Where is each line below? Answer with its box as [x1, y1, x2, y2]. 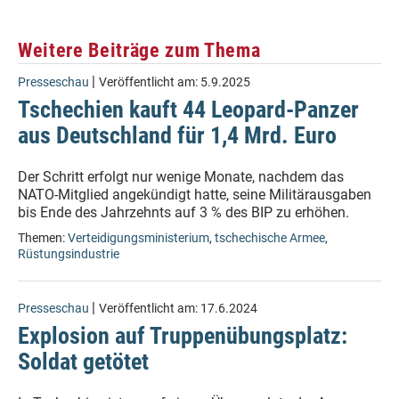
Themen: [18, 231, 68, 246]
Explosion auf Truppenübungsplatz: [18, 322, 347, 349]
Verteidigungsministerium [68, 231, 209, 246]
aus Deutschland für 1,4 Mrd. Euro [18, 122, 337, 149]
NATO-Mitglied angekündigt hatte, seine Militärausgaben [18, 186, 371, 203]
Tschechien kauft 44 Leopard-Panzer [18, 96, 359, 123]
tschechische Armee [215, 231, 325, 246]
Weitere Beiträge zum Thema [18, 38, 261, 61]
